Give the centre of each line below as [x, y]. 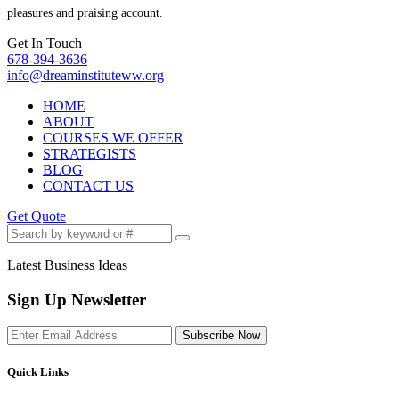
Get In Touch [45, 43]
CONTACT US [88, 186]
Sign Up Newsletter [77, 299]
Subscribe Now [221, 336]
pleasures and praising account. [85, 13]
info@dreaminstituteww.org [85, 75]
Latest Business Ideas [67, 265]
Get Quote [37, 216]
